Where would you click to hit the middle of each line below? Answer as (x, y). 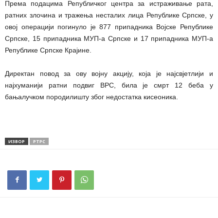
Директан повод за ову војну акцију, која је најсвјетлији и (109, 74)
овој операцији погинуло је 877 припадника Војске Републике (109, 27)
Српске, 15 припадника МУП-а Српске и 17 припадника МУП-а (109, 39)
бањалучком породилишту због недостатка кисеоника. (91, 97)
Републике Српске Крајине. (48, 50)
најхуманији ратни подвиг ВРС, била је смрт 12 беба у (109, 85)
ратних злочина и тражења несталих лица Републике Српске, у (109, 15)
